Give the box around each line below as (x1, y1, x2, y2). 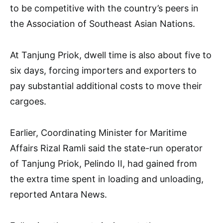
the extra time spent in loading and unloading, (10, 174, 204, 185)
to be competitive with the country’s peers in (10, 3, 199, 14)
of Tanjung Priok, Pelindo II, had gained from (10, 158, 197, 169)
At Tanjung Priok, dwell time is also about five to (10, 50, 212, 61)
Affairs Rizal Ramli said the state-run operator (10, 143, 203, 154)
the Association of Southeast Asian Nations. (10, 18, 195, 29)
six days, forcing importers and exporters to (10, 65, 197, 76)
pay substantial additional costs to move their (10, 81, 202, 92)
